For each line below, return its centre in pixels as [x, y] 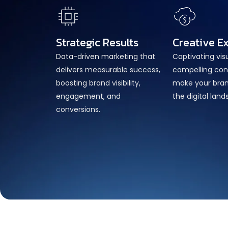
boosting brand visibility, [98, 83]
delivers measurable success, [108, 69]
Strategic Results [97, 42]
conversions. [78, 109]
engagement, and [88, 96]
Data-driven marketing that [106, 56]
